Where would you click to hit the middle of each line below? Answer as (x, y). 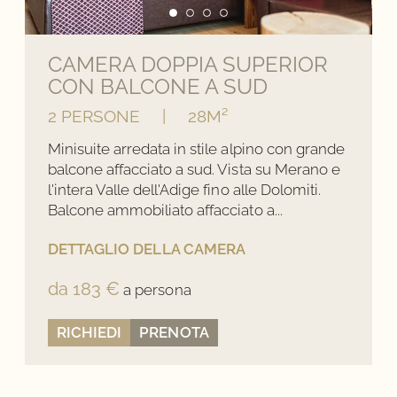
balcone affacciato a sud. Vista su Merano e (194, 170)
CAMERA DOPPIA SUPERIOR (188, 65)
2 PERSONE (94, 117)
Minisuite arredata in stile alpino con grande (196, 149)
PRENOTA (174, 332)
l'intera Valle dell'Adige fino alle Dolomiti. (184, 190)
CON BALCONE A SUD (158, 87)
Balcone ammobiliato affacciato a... (165, 210)
